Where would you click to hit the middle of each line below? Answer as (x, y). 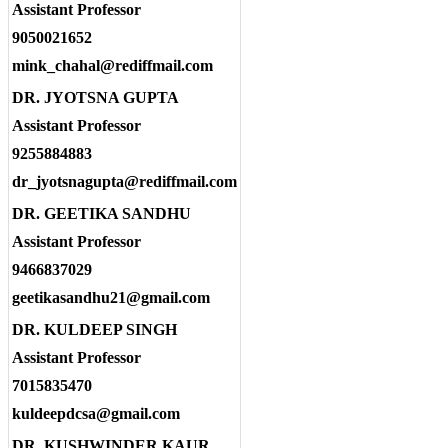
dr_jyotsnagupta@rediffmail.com (124, 182)
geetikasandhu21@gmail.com (111, 298)
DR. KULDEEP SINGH (94, 330)
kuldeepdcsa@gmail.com (96, 414)
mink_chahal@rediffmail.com (112, 66)
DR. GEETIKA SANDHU (101, 214)
